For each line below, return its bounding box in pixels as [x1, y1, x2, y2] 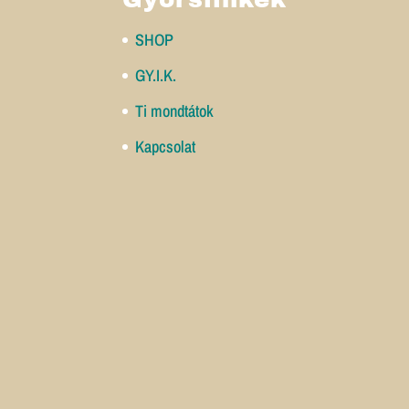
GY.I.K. [135, 63, 177, 87]
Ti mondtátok [135, 99, 215, 122]
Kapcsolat [135, 134, 196, 158]
